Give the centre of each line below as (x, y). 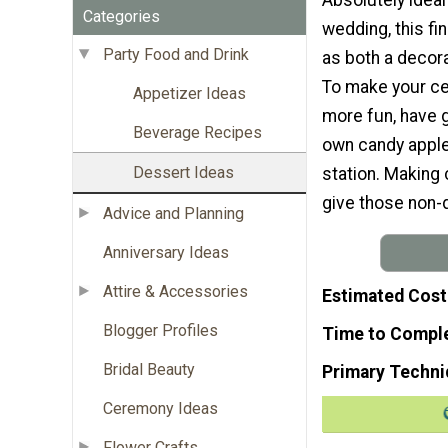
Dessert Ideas (183, 172)
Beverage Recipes (197, 132)
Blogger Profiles (160, 330)
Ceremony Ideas (160, 408)
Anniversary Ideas (166, 252)
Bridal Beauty (149, 369)
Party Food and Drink (176, 54)
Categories (121, 16)
